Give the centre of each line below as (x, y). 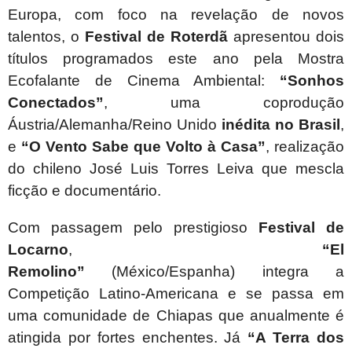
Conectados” (56, 103)
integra (299, 272)
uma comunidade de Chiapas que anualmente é (176, 316)
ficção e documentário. (84, 191)
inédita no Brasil (281, 125)
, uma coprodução (224, 103)
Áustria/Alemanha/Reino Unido (115, 125)
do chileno (49, 169)
